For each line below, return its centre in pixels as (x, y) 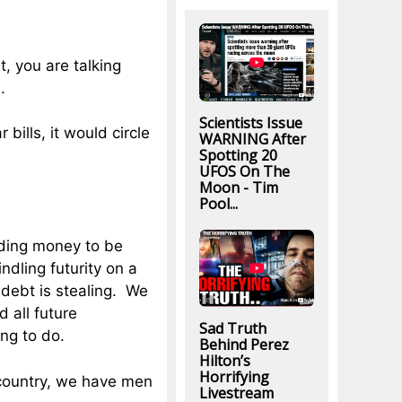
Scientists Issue (250, 122)
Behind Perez (244, 344)
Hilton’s (224, 360)
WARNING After (252, 139)
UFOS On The (244, 171)
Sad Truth (232, 328)
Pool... (218, 203)
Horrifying (234, 376)
